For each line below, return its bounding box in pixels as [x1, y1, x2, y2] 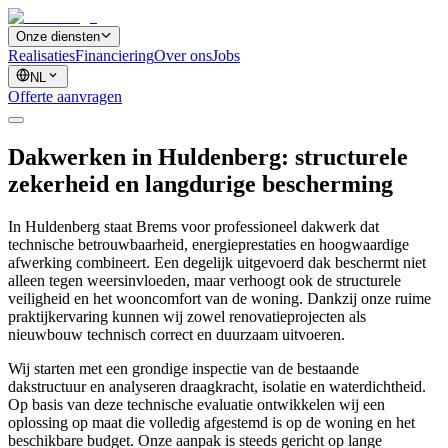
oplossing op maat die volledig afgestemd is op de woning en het [8, 413, 415, 431]
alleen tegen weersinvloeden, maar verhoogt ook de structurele [8, 271, 401, 289]
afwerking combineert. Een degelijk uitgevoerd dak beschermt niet [8, 253, 426, 271]
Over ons [154, 47, 212, 64]
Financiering [75, 47, 154, 64]
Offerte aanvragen [8, 88, 122, 105]
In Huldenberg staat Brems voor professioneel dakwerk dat [8, 217, 379, 235]
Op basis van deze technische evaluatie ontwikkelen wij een [8, 395, 385, 413]
